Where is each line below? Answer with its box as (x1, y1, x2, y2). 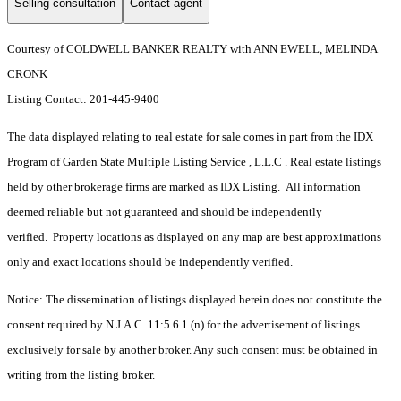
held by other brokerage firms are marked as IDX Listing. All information (7, 180, 361, 194)
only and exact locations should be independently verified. (7, 255, 293, 269)
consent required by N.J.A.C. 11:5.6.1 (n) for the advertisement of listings (7, 318, 360, 332)
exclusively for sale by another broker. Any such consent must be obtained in (7, 343, 378, 357)
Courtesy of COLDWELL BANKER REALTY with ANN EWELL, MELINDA (7, 42, 377, 56)
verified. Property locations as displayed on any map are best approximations (7, 230, 381, 244)
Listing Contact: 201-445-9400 (7, 92, 162, 107)
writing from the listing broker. (7, 368, 155, 382)
